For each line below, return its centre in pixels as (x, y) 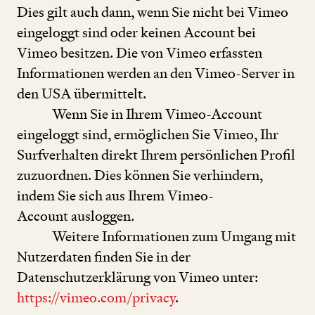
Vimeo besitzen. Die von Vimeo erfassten (140, 52)
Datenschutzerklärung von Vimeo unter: (137, 277)
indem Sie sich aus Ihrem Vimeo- (115, 195)
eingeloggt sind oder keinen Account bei (136, 32)
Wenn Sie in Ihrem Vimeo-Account (157, 114)
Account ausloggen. (76, 216)
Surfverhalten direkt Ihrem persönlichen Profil (156, 154)
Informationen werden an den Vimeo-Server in (156, 73)
